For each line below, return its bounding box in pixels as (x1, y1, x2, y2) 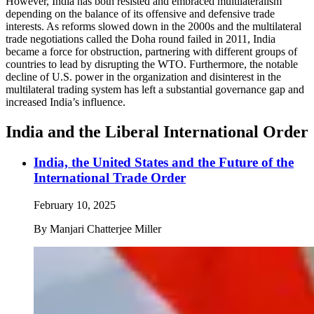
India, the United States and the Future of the (34, 155, 294, 170)
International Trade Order (34, 170, 186, 186)
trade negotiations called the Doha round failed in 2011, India (6, 32, 275, 45)
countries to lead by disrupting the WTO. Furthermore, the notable (6, 57, 298, 70)
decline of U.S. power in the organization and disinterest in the (6, 70, 281, 83)
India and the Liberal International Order (6, 122, 308, 141)
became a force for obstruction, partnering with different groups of (6, 45, 297, 57)
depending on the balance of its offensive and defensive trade (6, 7, 275, 20)
